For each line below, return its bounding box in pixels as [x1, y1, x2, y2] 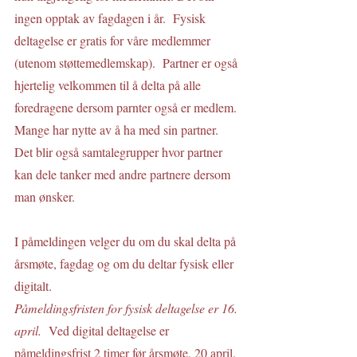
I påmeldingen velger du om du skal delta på [14, 233, 239, 249]
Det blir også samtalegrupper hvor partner [14, 143, 226, 160]
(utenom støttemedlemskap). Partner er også [14, 54, 241, 71]
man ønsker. [14, 188, 75, 205]
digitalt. [14, 277, 52, 294]
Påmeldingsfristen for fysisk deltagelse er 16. [14, 300, 241, 316]
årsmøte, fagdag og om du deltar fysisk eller [14, 255, 237, 272]
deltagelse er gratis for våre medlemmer [14, 32, 214, 49]
